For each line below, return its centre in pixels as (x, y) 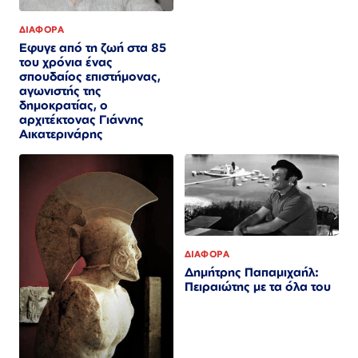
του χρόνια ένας (66, 62)
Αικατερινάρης (61, 133)
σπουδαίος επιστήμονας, (90, 76)
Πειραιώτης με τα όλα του (258, 287)
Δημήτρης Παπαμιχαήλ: (252, 272)
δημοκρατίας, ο (64, 105)
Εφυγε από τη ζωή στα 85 (93, 47)
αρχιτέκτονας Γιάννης (82, 119)
